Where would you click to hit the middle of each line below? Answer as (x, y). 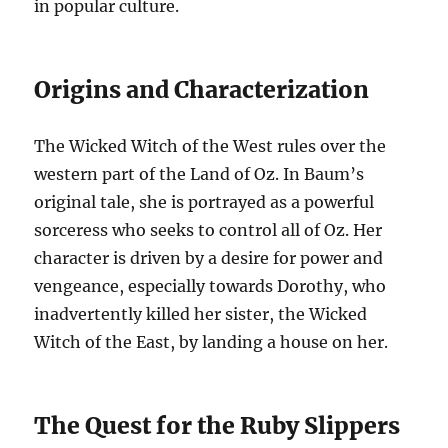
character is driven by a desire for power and (209, 258)
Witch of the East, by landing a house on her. (211, 342)
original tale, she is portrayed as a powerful (204, 202)
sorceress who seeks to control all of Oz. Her (208, 230)
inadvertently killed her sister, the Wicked (201, 314)
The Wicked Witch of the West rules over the (210, 146)
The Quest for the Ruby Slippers (217, 426)
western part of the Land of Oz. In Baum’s (199, 174)
